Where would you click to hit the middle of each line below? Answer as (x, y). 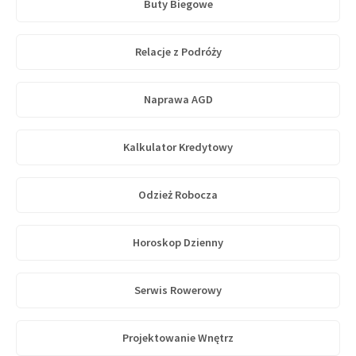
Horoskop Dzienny (178, 242)
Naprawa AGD (178, 99)
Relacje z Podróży (178, 52)
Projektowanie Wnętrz (178, 338)
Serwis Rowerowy (178, 290)
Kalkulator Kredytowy (178, 147)
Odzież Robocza (178, 195)
